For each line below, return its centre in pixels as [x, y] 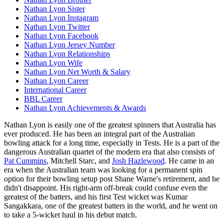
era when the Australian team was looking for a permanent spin [103, 169]
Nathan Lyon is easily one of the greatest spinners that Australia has [110, 124]
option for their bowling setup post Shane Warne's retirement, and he [112, 178]
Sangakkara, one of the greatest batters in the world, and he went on [111, 205]
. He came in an [189, 160]
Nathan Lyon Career [56, 80]
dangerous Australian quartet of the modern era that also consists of [109, 151]
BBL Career [43, 98]
